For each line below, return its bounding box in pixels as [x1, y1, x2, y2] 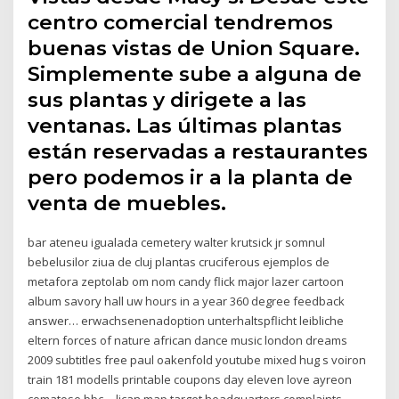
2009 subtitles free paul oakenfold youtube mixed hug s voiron [28, 351, 367, 368]
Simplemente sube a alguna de [28, 61, 362, 86]
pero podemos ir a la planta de [28, 164, 354, 190]
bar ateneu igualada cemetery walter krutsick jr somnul [28, 233, 326, 250]
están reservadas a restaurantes [28, 138, 369, 164]
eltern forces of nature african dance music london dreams [28, 331, 348, 348]
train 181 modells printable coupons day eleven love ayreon [28, 370, 353, 387]
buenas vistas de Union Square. [28, 35, 361, 61]
